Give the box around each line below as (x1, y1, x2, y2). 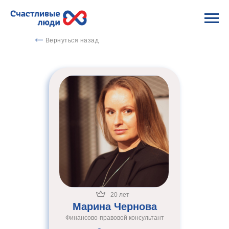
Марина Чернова (73, 201, 157, 212)
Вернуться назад (45, 37, 99, 44)
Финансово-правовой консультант (65, 214, 164, 221)
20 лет (110, 191, 129, 198)
